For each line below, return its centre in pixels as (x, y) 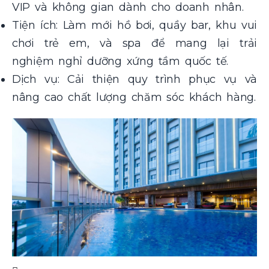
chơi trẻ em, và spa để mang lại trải (134, 43)
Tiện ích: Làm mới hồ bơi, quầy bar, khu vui (134, 25)
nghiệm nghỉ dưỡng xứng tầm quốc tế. (120, 61)
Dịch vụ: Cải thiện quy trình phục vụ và (134, 79)
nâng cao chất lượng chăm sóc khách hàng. (134, 97)
